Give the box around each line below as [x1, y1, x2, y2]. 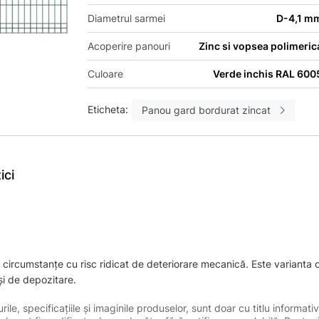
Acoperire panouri [88, 40, 171, 52]
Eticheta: [88, 103, 129, 115]
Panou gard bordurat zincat [142, 104, 271, 116]
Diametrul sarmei [88, 12, 166, 24]
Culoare [88, 68, 124, 80]
